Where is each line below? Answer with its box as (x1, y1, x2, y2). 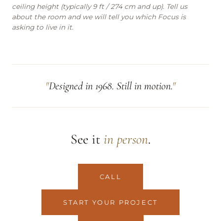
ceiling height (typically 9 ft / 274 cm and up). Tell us (12, 2, 187, 10)
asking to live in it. (12, 23, 74, 31)
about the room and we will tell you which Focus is (12, 12, 186, 21)
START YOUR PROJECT (63, 198, 158, 206)
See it (70, 130, 104, 147)
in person (103, 130, 148, 147)
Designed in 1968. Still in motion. (49, 79, 172, 92)
